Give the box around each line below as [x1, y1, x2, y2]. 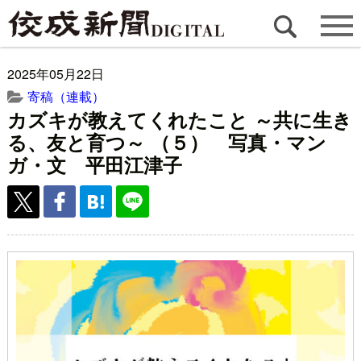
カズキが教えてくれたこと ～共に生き [6, 106, 352, 134]
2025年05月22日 [6, 64, 104, 84]
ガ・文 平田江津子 [6, 151, 182, 179]
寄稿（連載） [27, 87, 105, 106]
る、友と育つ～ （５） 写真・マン [6, 128, 326, 156]
